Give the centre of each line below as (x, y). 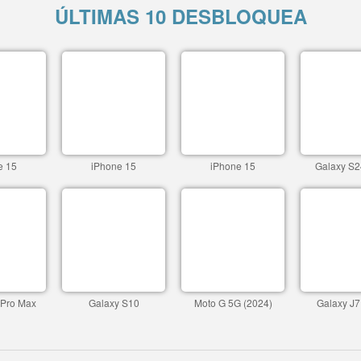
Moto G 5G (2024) (233, 303)
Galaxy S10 (114, 303)
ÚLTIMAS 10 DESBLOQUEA (180, 16)
